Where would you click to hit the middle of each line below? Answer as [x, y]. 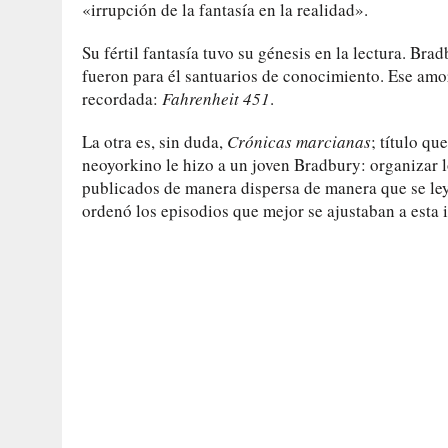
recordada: [122, 98]
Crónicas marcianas [299, 141]
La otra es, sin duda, [154, 141]
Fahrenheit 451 [216, 98]
